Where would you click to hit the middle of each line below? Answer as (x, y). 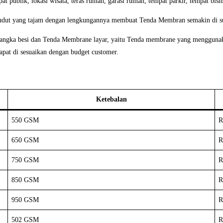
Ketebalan (111, 99)
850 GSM (25, 180)
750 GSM (25, 160)
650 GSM (25, 140)
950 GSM (25, 200)
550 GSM (25, 120)
